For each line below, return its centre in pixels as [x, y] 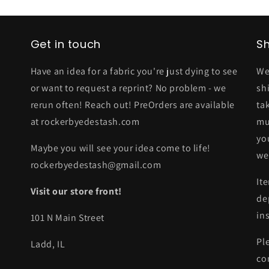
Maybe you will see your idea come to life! [120, 148]
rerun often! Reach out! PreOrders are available [132, 105]
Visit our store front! [76, 191]
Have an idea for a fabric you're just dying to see [134, 71]
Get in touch [65, 44]
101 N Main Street [67, 218]
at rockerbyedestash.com [85, 122]
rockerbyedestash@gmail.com [96, 165]
